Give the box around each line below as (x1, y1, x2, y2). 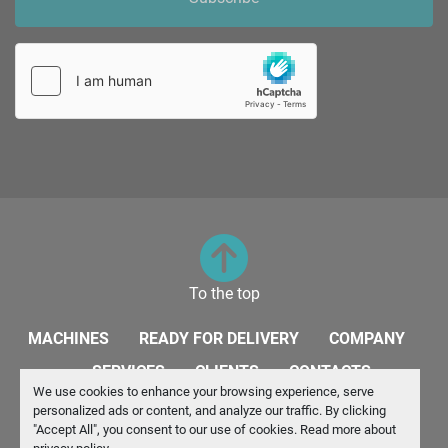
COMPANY (329, 329, 405, 348)
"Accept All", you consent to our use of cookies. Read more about (32, 421, 396, 437)
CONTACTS (289, 362, 371, 381)
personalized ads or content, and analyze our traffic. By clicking (32, 402, 386, 418)
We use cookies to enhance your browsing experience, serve (32, 383, 374, 399)
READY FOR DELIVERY (139, 329, 299, 348)
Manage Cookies (165, 420, 283, 439)
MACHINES (28, 329, 109, 348)
